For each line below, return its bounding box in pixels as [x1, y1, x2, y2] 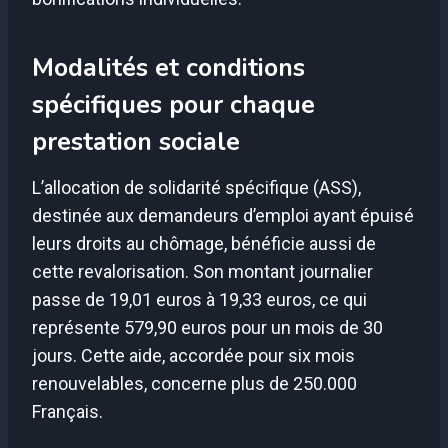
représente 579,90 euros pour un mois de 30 [32, 316, 383, 338]
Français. [32, 400, 103, 422]
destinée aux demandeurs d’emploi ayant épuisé [32, 204, 414, 226]
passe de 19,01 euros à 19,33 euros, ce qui [32, 288, 367, 310]
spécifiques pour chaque [32, 88, 315, 123]
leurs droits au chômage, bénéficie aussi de [32, 232, 376, 254]
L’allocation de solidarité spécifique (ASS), [32, 176, 361, 198]
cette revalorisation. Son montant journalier [32, 260, 373, 282]
